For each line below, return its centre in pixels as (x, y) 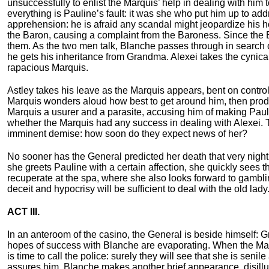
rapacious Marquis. (48, 68)
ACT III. (23, 212)
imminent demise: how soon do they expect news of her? (127, 134)
